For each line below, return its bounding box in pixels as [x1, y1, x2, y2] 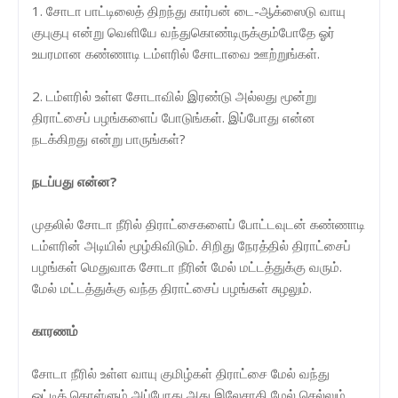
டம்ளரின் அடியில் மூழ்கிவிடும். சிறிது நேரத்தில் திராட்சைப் [32, 235, 351, 254]
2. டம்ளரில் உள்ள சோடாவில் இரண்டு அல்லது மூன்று [32, 86, 316, 105]
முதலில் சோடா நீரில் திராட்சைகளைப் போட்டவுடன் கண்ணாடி [32, 214, 365, 233]
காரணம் [32, 321, 78, 339]
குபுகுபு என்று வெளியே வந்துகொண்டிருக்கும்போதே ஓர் [32, 22, 335, 41]
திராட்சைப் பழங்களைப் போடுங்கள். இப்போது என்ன [32, 107, 315, 126]
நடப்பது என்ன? [32, 171, 117, 190]
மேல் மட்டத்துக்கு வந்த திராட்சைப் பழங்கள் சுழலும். [32, 278, 312, 297]
